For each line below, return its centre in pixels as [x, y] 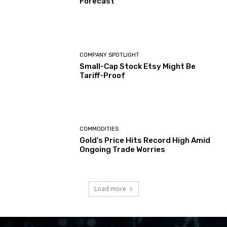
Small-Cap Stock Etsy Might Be [138, 66]
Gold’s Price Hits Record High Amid [145, 141]
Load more [110, 188]
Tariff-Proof [103, 75]
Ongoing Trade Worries [124, 150]
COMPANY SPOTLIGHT [110, 55]
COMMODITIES [99, 129]
